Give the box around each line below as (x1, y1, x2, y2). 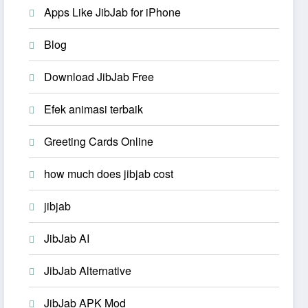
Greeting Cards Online (44, 133, 154, 149)
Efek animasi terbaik (44, 100, 144, 117)
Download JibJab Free (44, 68, 155, 85)
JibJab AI (44, 230, 90, 246)
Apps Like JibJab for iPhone (44, 3, 181, 20)
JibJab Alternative (44, 262, 132, 278)
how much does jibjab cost (44, 165, 174, 181)
